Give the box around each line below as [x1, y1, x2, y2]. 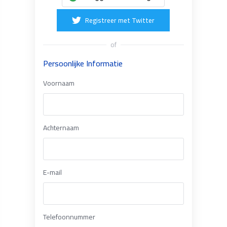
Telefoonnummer [43, 210, 95, 223]
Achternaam [43, 121, 79, 134]
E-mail [43, 166, 62, 179]
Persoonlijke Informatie [43, 56, 123, 71]
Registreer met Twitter [85, 14, 155, 26]
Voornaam [43, 77, 74, 90]
